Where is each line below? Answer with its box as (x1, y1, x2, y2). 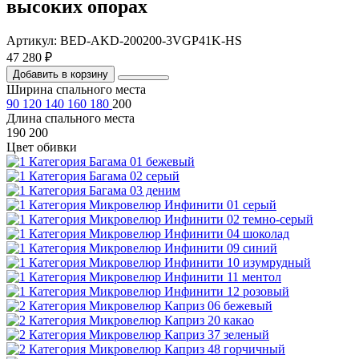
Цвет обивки (6, 140, 77, 155)
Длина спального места (6, 111, 135, 126)
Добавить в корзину (13, 68, 108, 81)
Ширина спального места (6, 83, 146, 97)
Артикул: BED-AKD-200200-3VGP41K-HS (6, 34, 242, 48)
